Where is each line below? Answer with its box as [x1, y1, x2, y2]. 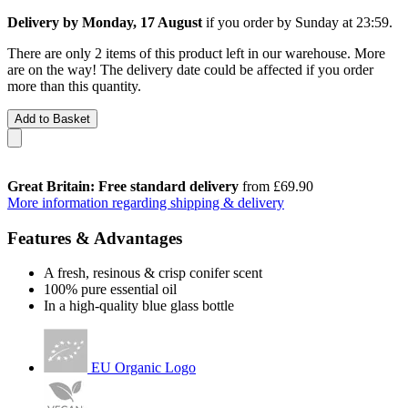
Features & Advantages [7, 228, 182, 248]
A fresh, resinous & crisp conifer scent [44, 265, 262, 281]
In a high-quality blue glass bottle [44, 298, 234, 314]
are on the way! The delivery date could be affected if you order [7, 61, 373, 77]
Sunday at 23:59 [295, 14, 389, 30]
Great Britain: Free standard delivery [7, 178, 239, 194]
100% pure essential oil [44, 281, 177, 298]
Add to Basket [15, 111, 90, 126]
